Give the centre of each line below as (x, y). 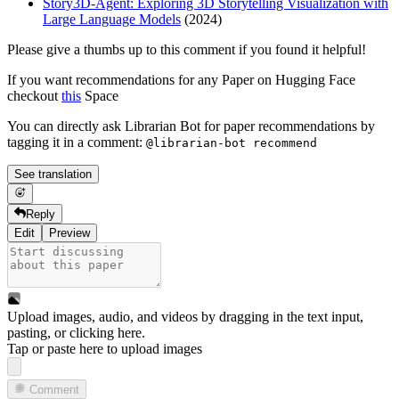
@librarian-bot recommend (232, 143)
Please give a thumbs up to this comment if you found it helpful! (187, 50)
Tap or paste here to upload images (105, 349)
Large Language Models (112, 20)
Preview (69, 233)
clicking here (106, 333)
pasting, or (38, 333)
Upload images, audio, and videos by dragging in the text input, (185, 317)
